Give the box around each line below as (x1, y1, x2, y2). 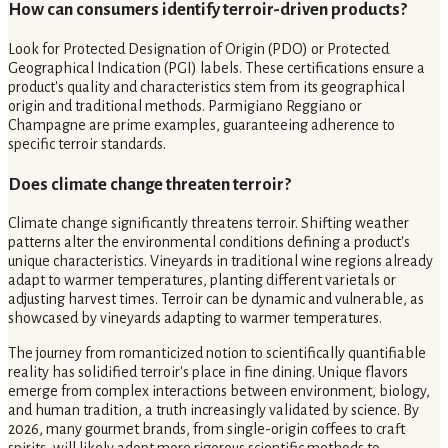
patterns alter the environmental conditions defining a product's (8, 234, 410, 251)
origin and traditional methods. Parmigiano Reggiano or (8, 98, 362, 115)
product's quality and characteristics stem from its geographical (8, 79, 405, 96)
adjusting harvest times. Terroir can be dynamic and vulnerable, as (8, 291, 424, 308)
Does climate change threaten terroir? (8, 174, 291, 194)
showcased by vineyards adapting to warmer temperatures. (8, 310, 382, 327)
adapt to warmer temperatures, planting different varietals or (8, 272, 396, 289)
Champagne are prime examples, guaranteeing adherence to (8, 117, 395, 134)
